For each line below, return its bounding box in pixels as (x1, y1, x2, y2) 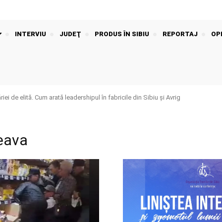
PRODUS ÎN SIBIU (95, 30, 149, 38)
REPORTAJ (163, 30, 198, 38)
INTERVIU (15, 30, 46, 38)
